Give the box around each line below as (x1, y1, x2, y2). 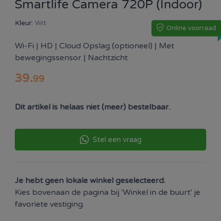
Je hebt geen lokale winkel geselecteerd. (15, 176, 165, 185)
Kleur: (15, 19, 33, 27)
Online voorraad (166, 24, 216, 32)
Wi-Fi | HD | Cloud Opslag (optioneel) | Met (15, 41, 174, 51)
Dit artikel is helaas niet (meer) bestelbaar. (15, 102, 170, 112)
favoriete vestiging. (15, 199, 84, 209)
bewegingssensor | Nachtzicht (15, 53, 128, 63)
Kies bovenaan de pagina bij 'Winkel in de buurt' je (15, 187, 200, 197)
